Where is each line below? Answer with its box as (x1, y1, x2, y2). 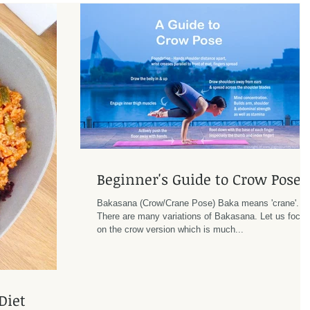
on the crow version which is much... (97, 224, 244, 235)
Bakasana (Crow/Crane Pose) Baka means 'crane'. (97, 198, 299, 208)
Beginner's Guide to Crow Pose (97, 169, 301, 189)
